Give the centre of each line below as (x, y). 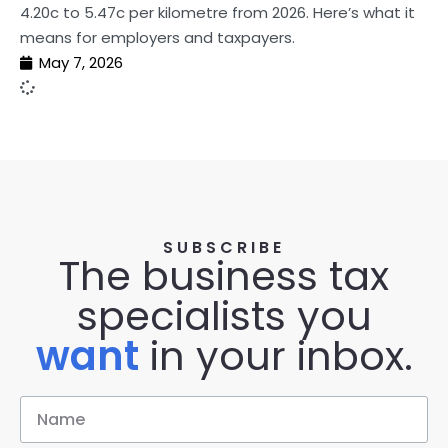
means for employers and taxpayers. (157, 37)
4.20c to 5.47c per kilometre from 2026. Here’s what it (217, 12)
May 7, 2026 (81, 62)
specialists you (224, 316)
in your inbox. (275, 356)
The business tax (224, 276)
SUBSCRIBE (224, 247)
